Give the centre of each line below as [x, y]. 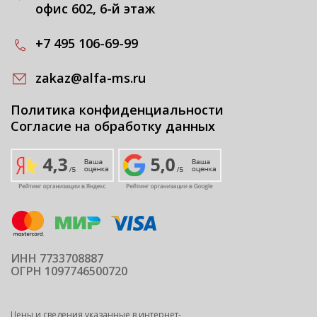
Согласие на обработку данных [113, 126]
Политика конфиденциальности [117, 110]
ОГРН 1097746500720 [69, 271]
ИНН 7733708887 [57, 259]
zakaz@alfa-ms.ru [91, 78]
